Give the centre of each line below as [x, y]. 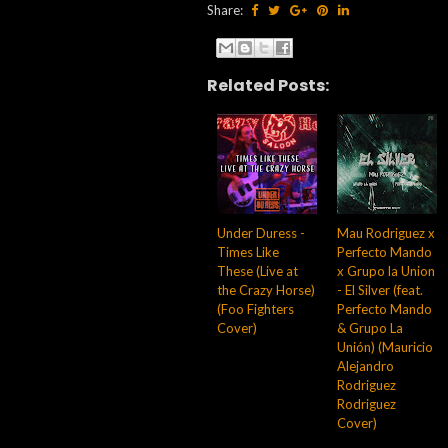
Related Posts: [268, 85]
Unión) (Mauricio [385, 346]
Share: [226, 10]
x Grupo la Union [386, 270]
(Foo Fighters [255, 308]
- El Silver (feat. [380, 289]
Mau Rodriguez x [386, 232]
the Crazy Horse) [266, 289]
